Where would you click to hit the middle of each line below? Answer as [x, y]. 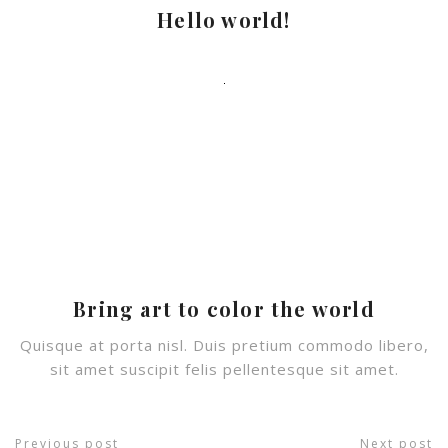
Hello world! [224, 20]
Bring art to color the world [224, 309]
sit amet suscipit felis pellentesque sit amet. [224, 369]
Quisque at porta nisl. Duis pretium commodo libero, [224, 345]
